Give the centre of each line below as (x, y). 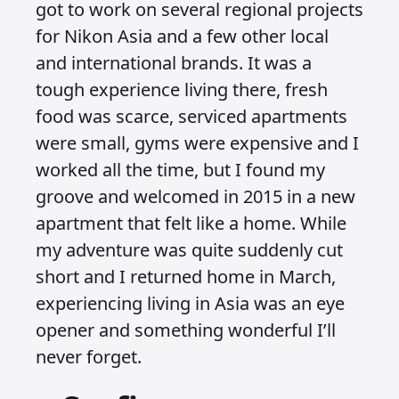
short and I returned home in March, (186, 277)
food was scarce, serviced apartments (191, 116)
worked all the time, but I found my (180, 170)
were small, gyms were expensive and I (197, 143)
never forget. (91, 357)
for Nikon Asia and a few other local (182, 36)
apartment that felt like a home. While (191, 223)
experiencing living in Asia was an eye (190, 303)
